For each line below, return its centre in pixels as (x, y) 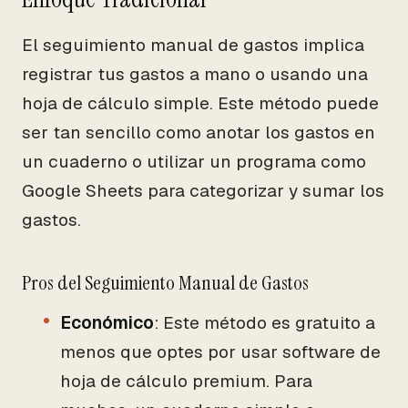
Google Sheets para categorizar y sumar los (203, 191)
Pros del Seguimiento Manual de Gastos (165, 283)
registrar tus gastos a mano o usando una (195, 74)
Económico (107, 323)
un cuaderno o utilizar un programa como (194, 162)
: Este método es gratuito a (265, 323)
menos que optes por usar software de (220, 352)
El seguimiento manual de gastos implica (193, 45)
